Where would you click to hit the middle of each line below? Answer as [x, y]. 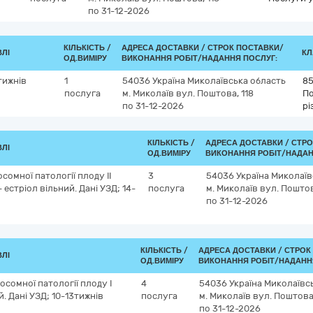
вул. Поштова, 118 [215, 93]
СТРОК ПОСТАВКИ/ [246, 48]
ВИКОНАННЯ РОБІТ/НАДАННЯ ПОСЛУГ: [199, 58]
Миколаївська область [236, 81]
